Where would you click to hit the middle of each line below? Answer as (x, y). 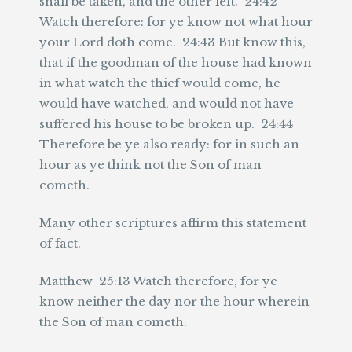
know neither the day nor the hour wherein (174, 301)
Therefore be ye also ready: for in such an (169, 144)
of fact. (60, 243)
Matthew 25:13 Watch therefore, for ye (158, 281)
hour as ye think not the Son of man (150, 165)
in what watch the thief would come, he (160, 83)
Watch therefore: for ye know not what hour (176, 22)
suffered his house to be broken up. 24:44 (166, 124)
